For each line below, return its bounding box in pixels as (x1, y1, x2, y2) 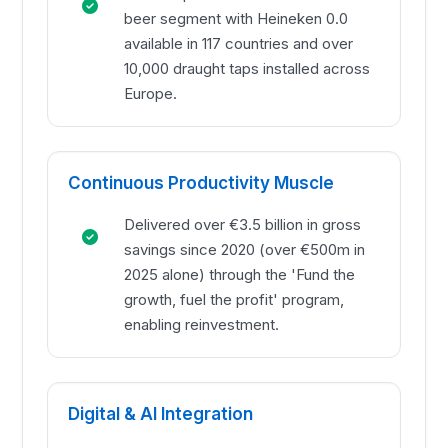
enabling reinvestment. (124, 315, 280, 335)
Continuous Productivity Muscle (68, 173, 335, 194)
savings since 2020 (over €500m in (124, 240, 366, 260)
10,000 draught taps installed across (124, 59, 371, 79)
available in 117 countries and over (124, 34, 354, 54)
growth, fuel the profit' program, (124, 290, 345, 310)
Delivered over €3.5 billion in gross (124, 215, 362, 235)
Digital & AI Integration (68, 404, 254, 425)
